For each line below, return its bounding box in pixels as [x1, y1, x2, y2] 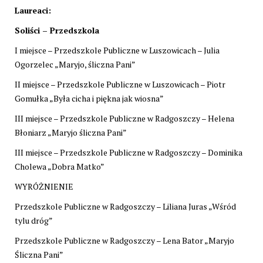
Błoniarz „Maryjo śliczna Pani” [15, 126, 127, 138]
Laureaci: [15, 4, 51, 16]
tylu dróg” [15, 214, 53, 226]
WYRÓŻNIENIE [15, 180, 73, 192]
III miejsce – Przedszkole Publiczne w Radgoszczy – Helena [15, 112, 234, 124]
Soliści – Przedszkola [15, 24, 99, 36]
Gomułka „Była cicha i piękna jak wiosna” [15, 92, 164, 104]
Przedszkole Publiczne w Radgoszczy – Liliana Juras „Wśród [15, 200, 236, 212]
